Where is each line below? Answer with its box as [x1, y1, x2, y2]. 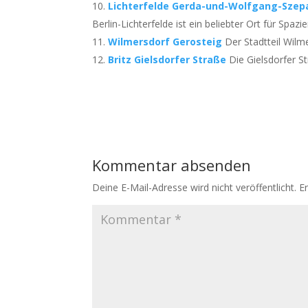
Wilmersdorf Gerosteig [108, 35, 223, 48]
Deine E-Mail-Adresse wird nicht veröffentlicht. [92, 181, 297, 194]
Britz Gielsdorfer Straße [108, 53, 227, 66]
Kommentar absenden [92, 155, 252, 175]
